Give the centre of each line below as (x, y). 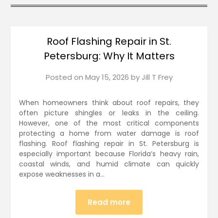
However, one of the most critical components (109, 123)
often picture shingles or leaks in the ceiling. (109, 113)
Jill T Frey (157, 77)
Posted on (65, 77)
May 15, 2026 (107, 77)
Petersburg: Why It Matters (109, 56)
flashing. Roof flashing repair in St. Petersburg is (109, 144)
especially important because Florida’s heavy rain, (109, 154)
